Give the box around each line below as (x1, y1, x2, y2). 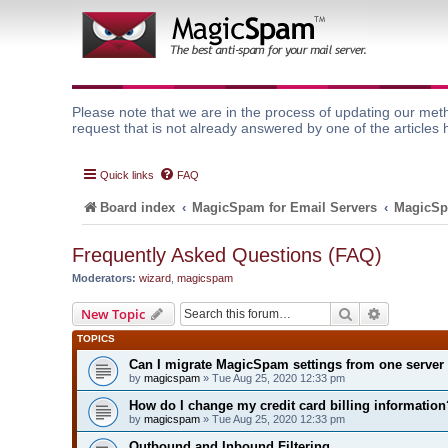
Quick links (100, 169, 154, 181)
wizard (139, 272, 171, 284)
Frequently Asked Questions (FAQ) (72, 244, 382, 266)
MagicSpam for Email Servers (192, 200, 378, 215)
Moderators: (72, 272, 136, 284)
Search (353, 303, 395, 322)
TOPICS (77, 332, 115, 344)
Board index (100, 200, 175, 215)
